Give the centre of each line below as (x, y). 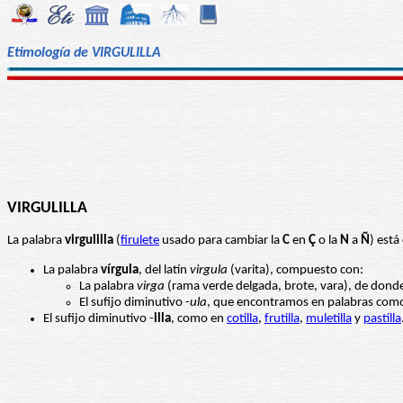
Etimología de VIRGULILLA (84, 53)
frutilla (282, 319)
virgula (209, 271)
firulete (140, 241)
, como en (199, 319)
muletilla (329, 319)
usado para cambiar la (221, 241)
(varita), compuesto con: (296, 271)
